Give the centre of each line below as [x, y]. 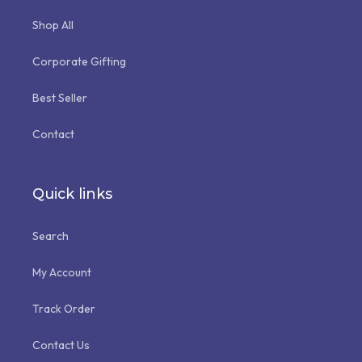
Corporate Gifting [79, 61]
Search [51, 236]
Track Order [64, 309]
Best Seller [60, 98]
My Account [62, 272]
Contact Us [61, 345]
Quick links [72, 194]
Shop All [53, 25]
